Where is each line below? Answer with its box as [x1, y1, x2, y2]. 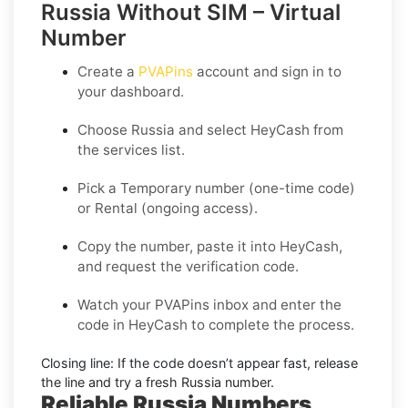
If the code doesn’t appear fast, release [114, 354, 358, 371]
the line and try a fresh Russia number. [41, 373, 274, 390]
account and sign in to [193, 62, 342, 80]
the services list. [77, 140, 185, 158]
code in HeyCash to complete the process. [77, 315, 354, 333]
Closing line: [41, 354, 114, 371]
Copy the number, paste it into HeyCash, [77, 237, 342, 255]
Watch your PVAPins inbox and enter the [77, 295, 342, 313]
